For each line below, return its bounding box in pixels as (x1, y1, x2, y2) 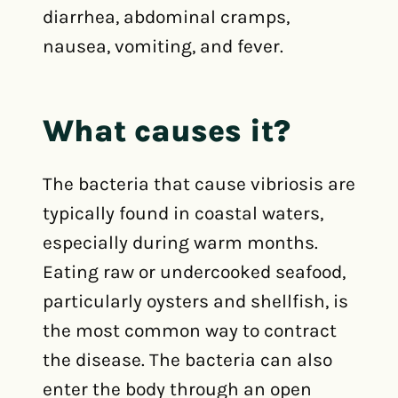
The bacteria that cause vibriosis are (43, 173, 355, 195)
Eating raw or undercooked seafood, (43, 261, 346, 283)
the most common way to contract (43, 320, 337, 341)
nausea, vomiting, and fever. (43, 36, 283, 57)
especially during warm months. (43, 232, 318, 253)
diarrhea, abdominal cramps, (43, 6, 290, 28)
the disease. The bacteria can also (43, 349, 332, 370)
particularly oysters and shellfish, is (43, 291, 348, 312)
